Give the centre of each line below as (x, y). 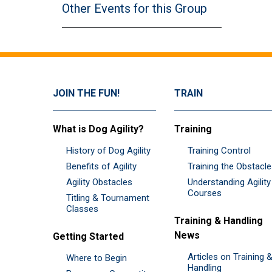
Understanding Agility (229, 182)
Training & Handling (219, 220)
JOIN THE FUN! (86, 93)
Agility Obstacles (99, 182)
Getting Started (88, 236)
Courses (205, 193)
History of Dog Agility (108, 150)
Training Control (219, 150)
